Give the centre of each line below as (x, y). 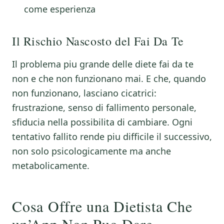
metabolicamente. (51, 165)
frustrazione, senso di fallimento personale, (104, 107)
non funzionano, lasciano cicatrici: (84, 93)
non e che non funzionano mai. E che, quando (109, 78)
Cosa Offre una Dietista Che (102, 206)
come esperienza (60, 9)
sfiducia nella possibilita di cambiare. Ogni (102, 122)
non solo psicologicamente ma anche (91, 151)
